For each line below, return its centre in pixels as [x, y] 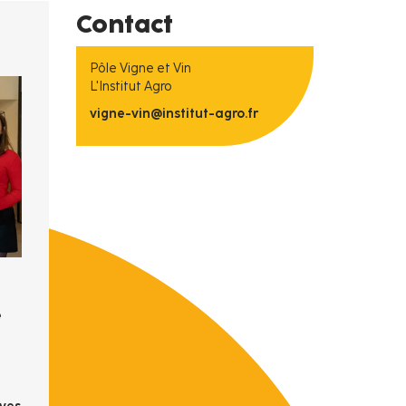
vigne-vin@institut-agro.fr [174, 114]
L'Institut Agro [130, 87]
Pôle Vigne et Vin [140, 68]
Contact [124, 24]
